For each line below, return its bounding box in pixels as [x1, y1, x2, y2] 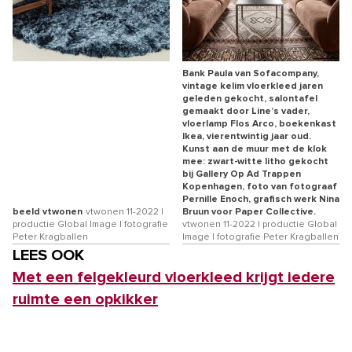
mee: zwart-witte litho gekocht [182, 156, 328, 167]
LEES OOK [13, 247, 84, 263]
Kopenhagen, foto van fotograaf [182, 181, 337, 192]
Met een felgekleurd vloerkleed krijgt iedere [13, 269, 335, 285]
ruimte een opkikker [13, 291, 158, 307]
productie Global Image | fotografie [13, 219, 168, 229]
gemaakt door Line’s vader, [182, 106, 310, 116]
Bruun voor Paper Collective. [182, 207, 316, 217]
